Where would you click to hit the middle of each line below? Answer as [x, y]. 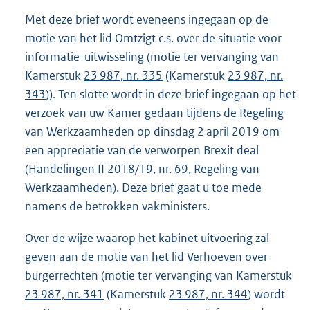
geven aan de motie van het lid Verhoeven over [146, 256]
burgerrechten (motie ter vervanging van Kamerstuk [158, 275]
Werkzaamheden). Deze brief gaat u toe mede [143, 188]
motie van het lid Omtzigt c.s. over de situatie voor [153, 38]
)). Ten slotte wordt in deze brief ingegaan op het [171, 94]
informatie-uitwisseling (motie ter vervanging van [152, 57]
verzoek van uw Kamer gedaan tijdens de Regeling [154, 113]
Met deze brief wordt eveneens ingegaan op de [147, 20]
